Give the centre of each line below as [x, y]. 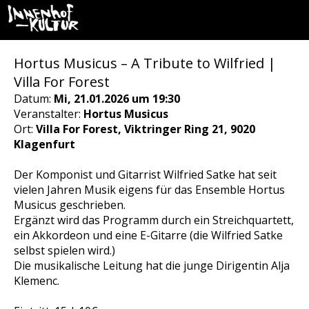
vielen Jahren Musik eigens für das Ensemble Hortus [149, 190]
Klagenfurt [44, 144]
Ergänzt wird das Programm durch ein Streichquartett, [154, 220]
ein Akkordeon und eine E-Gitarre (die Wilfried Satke [148, 235]
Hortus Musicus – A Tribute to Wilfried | [145, 63]
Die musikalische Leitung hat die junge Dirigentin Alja [152, 266]
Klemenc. [37, 281]
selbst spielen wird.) [64, 250]
